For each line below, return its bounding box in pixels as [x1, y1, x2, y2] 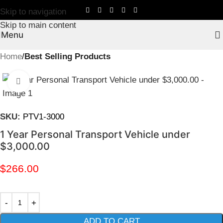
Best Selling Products [24, 52, 111, 61]
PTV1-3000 [23, 112, 64, 121]
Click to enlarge [29, 77, 84, 86]
